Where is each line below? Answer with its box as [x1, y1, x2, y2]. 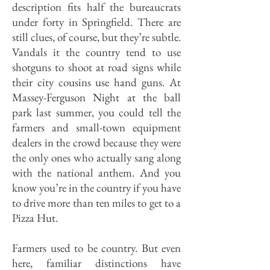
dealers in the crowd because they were [12, 135, 181, 150]
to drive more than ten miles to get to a [12, 195, 181, 210]
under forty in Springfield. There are [12, 14, 181, 30]
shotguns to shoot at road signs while [12, 60, 181, 75]
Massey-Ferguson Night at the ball [12, 90, 181, 105]
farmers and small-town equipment [12, 120, 181, 135]
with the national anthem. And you [12, 165, 181, 180]
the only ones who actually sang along [12, 150, 181, 165]
